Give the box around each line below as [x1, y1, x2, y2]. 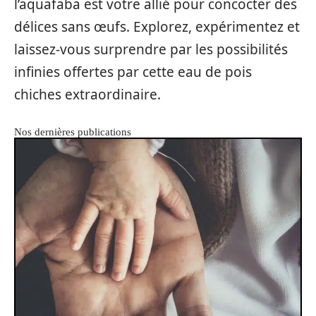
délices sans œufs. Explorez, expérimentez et [14, 18, 300, 37]
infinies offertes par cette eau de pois [14, 63, 252, 82]
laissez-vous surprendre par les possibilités [14, 40, 288, 59]
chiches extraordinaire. [14, 85, 161, 104]
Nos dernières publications [14, 126, 131, 138]
